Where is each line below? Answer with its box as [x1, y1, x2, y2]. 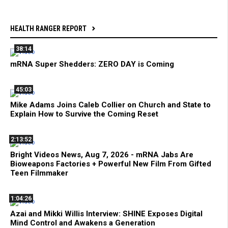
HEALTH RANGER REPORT [10, 24, 87, 33]
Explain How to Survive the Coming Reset [10, 109, 158, 119]
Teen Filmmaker [10, 168, 68, 178]
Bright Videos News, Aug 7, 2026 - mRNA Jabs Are [10, 150, 193, 160]
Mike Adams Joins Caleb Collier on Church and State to [10, 100, 211, 110]
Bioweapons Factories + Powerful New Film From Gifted [10, 159, 211, 169]
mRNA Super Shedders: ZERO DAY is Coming [10, 60, 174, 69]
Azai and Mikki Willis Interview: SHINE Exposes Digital [10, 209, 203, 219]
